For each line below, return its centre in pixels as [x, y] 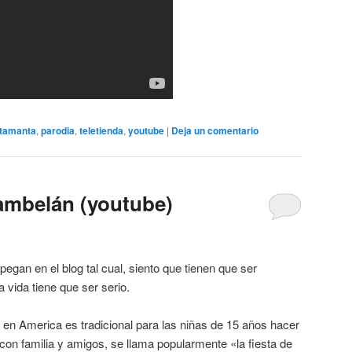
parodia [58, 130]
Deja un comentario [215, 130]
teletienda [101, 130]
